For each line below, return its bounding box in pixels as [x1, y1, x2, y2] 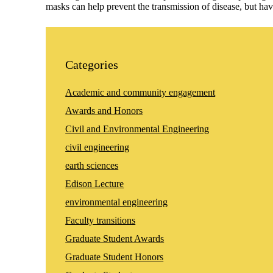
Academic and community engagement [65, 87, 216, 97]
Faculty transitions [65, 214, 136, 225]
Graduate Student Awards [65, 233, 165, 244]
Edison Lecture [65, 178, 124, 189]
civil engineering [65, 141, 130, 152]
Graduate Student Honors [65, 251, 164, 262]
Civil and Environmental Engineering [65, 123, 210, 134]
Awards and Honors [65, 105, 143, 116]
